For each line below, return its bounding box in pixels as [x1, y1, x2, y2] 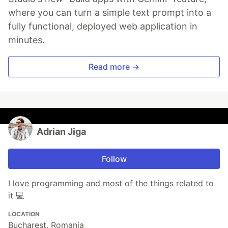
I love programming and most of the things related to [8, 178, 214, 189]
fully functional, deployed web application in [8, 21, 197, 32]
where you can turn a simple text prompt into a [8, 7, 211, 18]
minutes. [8, 35, 45, 46]
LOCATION [8, 210, 40, 218]
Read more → [89, 62, 139, 72]
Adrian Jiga [37, 126, 86, 137]
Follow [101, 154, 127, 164]
